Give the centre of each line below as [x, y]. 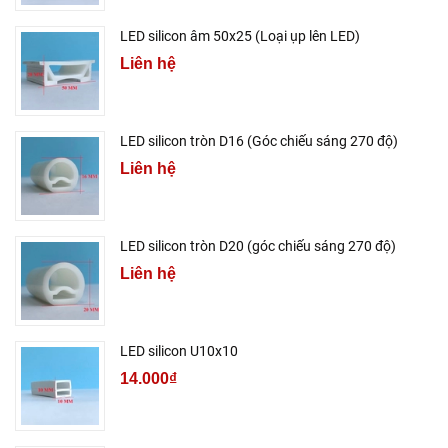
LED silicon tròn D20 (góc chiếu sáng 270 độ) [258, 245]
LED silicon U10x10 [179, 350]
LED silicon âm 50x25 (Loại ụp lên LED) [240, 35]
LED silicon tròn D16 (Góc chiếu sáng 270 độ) [259, 140]
